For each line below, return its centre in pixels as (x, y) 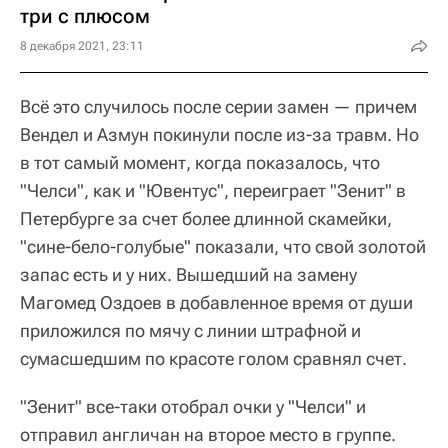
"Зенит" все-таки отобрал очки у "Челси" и (193, 406)
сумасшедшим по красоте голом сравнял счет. (213, 358)
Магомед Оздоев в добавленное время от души (216, 302)
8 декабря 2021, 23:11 (82, 46)
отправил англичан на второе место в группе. (208, 434)
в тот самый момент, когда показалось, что (200, 162)
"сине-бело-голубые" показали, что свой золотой (223, 246)
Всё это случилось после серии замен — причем (218, 106)
